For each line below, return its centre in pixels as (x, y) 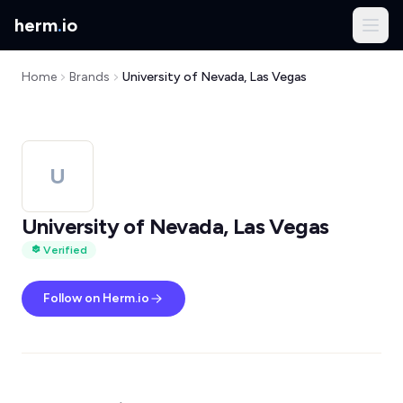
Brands (90, 77)
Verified (65, 250)
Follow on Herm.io (96, 298)
